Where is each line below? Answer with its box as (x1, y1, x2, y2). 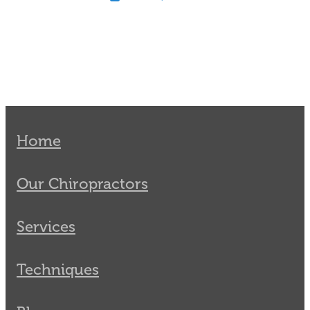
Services (17, 217, 75, 235)
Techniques (17, 260, 99, 278)
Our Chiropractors (17, 174, 148, 192)
